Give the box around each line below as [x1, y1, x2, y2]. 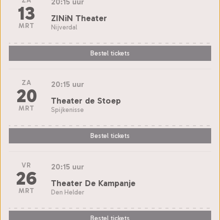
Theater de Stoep [51, 95, 121, 106]
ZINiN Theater [51, 12, 107, 24]
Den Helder [51, 188, 84, 196]
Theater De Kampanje [51, 177, 136, 189]
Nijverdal [51, 23, 77, 31]
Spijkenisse [51, 106, 84, 113]
